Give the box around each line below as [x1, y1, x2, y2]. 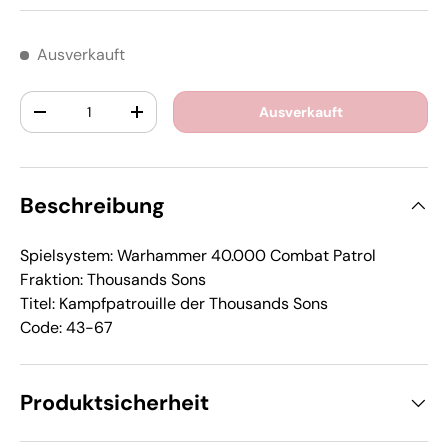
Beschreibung [20, 191, 165, 220]
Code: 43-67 [20, 316, 113, 338]
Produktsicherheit [20, 388, 209, 417]
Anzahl [20, 92, 67, 110]
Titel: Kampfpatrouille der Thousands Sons [20, 292, 328, 314]
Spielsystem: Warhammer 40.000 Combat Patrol [20, 244, 376, 266]
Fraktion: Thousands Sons [20, 268, 206, 290]
